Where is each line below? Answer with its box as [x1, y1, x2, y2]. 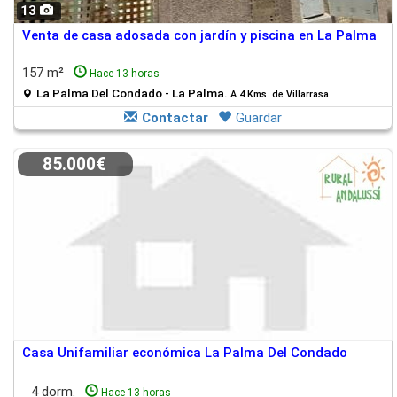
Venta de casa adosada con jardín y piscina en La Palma [22, 27, 377, 43]
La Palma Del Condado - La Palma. [36, 86, 230, 100]
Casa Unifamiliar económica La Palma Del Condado [22, 345, 347, 361]
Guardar [236, 110, 282, 126]
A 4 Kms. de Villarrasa [230, 89, 329, 100]
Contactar [142, 110, 208, 126]
